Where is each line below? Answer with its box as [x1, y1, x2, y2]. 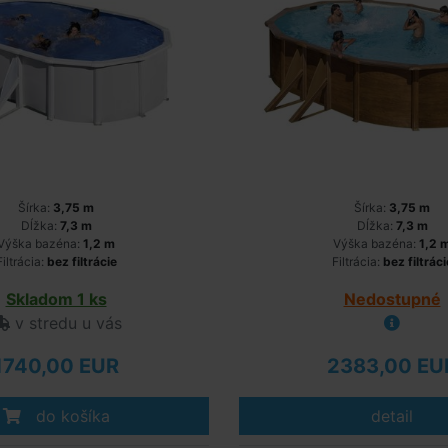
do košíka [30, 406, 110, 426]
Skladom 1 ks [5, 289, 107, 309]
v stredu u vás [10, 313, 122, 333]
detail [371, 406, 413, 426]
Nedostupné [343, 289, 441, 309]
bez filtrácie [46, 254, 117, 269]
